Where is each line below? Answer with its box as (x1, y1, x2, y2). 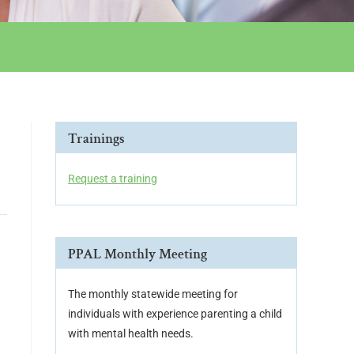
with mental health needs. (68, 327, 194, 340)
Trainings (68, 130, 125, 148)
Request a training (68, 172, 157, 185)
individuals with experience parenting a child (68, 307, 282, 320)
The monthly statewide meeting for (68, 288, 238, 300)
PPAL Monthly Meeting (68, 245, 207, 263)
